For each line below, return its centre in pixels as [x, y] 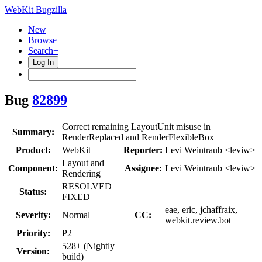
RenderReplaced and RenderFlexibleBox [138, 137]
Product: [33, 150]
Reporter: [143, 150]
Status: [33, 191]
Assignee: [143, 168]
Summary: [33, 132]
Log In [43, 62]
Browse [42, 40]
